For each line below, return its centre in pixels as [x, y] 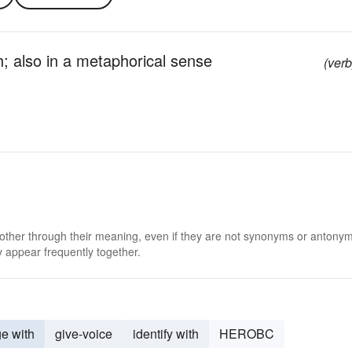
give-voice [84, 334]
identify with [166, 334]
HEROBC [247, 334]
